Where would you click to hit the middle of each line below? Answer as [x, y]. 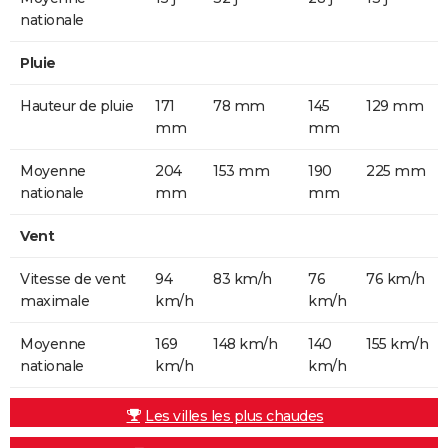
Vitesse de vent [73, 278]
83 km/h [242, 278]
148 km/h [245, 343]
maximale [54, 300]
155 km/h [397, 343]
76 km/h [395, 278]
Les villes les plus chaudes [234, 415]
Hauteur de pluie [76, 105]
